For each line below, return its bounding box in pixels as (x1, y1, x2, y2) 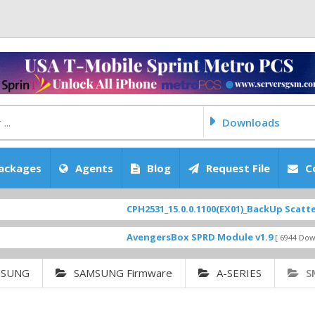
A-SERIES (217, 266, 262, 280)
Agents (75, 161, 113, 175)
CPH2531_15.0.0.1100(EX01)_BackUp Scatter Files (86, 202, 304, 215)
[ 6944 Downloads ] (235, 232, 306, 243)
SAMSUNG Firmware (74, 266, 172, 280)
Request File (206, 161, 270, 175)
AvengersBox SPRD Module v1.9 (86, 231, 233, 243)
